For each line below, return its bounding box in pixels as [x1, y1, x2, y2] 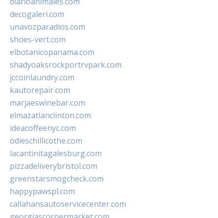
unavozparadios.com [10, 21, 85, 33]
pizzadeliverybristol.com [10, 161, 97, 172]
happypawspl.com [10, 186, 75, 197]
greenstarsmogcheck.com [10, 173, 104, 184]
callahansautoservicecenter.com [10, 199, 126, 210]
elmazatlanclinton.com [10, 110, 91, 121]
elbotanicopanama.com [10, 47, 94, 58]
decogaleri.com [10, 9, 64, 20]
